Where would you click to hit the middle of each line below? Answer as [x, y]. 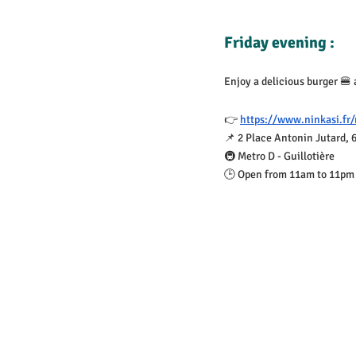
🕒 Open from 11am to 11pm [289, 174]
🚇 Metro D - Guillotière [279, 156]
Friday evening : [279, 43]
